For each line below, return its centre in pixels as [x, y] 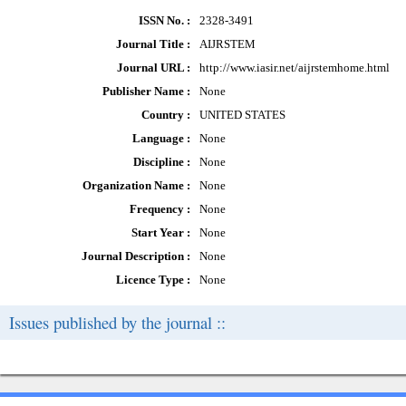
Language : [161, 138]
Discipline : [162, 162]
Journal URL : [154, 68]
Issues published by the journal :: [117, 322]
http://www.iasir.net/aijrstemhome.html [295, 68]
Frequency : [160, 209]
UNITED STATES [242, 115]
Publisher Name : [146, 91]
